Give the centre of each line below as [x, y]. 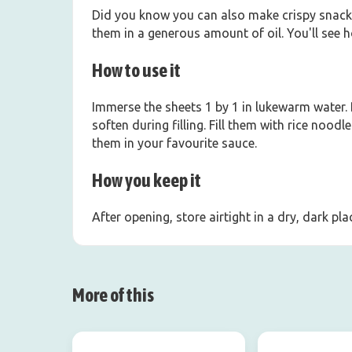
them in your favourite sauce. [174, 143]
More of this [113, 295]
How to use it [136, 71]
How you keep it [147, 181]
